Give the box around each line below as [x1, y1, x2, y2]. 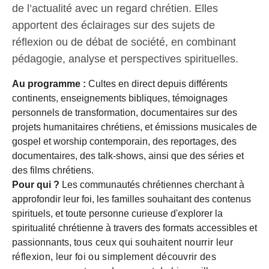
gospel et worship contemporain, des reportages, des [12, 136, 237, 147]
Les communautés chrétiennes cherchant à [59, 179, 244, 190]
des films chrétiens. [12, 165, 94, 175]
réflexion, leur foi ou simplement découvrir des [12, 251, 217, 262]
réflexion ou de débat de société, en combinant [12, 35, 236, 48]
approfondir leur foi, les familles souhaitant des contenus [12, 193, 251, 204]
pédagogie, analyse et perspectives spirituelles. [12, 52, 238, 65]
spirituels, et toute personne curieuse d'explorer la [12, 208, 223, 219]
